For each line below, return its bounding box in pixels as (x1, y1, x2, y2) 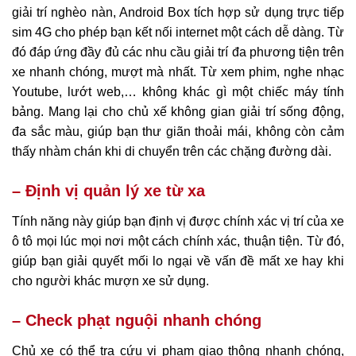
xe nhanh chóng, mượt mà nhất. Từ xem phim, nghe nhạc (12, 65, 344, 79)
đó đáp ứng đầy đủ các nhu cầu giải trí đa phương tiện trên (12, 45, 344, 60)
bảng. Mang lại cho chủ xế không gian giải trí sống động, (12, 105, 344, 119)
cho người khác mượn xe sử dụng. (12, 274, 209, 288)
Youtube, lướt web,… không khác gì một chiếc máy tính (12, 85, 344, 99)
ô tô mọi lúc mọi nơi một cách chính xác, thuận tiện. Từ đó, (12, 234, 344, 249)
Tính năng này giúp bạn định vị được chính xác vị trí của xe (12, 215, 344, 229)
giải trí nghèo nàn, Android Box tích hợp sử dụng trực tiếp (12, 6, 344, 20)
